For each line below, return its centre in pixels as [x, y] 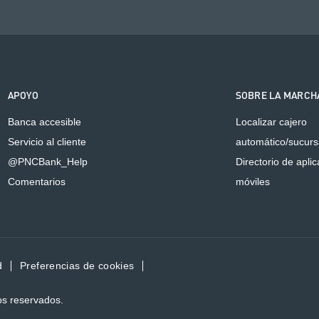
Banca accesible [44, 121]
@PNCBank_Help [47, 161]
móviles [252, 181]
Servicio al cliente [47, 141]
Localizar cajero [271, 121]
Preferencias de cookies [77, 266]
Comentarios [36, 181]
